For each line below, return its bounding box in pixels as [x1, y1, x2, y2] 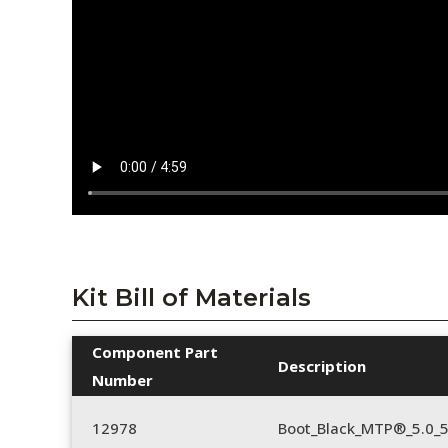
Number [92, 370, 153, 391]
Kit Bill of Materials [72, 283, 311, 313]
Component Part [92, 342, 218, 363]
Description [278, 356, 366, 377]
